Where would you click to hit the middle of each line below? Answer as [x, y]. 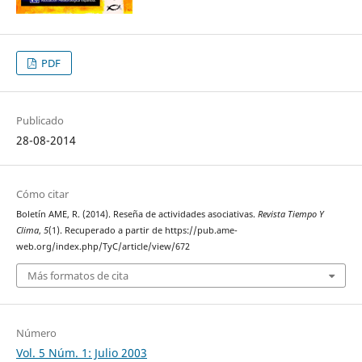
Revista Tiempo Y [290, 215]
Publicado [40, 121]
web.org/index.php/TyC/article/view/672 [103, 247]
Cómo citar [42, 194]
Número [36, 333]
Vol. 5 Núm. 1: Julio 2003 [81, 352]
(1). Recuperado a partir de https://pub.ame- [143, 231]
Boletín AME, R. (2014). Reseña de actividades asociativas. [137, 215]
